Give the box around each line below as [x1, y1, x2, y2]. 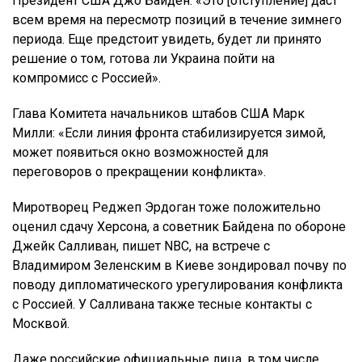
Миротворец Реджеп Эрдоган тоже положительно [12, 199, 321, 215]
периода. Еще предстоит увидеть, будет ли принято [12, 31, 322, 47]
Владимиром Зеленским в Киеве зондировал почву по [12, 257, 347, 273]
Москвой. [12, 315, 69, 331]
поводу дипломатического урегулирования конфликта [12, 276, 343, 293]
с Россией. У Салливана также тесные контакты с [12, 296, 312, 312]
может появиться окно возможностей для [12, 144, 268, 160]
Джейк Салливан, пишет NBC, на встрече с [12, 238, 270, 254]
